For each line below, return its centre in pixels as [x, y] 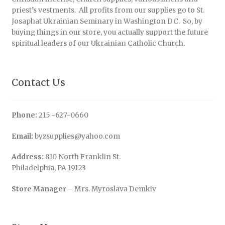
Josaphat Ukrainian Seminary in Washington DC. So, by [107, 21]
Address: [28, 157]
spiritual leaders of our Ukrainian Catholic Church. [98, 43]
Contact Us [38, 82]
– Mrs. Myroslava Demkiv [111, 189]
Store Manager [39, 189]
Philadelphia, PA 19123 [48, 168]
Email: [22, 136]
